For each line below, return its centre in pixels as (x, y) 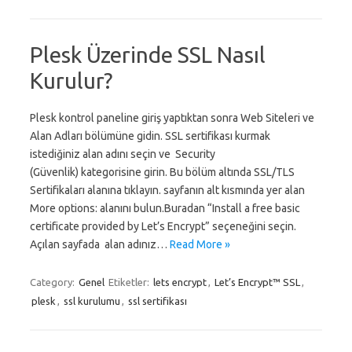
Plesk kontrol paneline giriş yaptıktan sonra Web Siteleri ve (172, 118)
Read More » (200, 244)
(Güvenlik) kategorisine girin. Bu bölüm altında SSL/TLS (162, 172)
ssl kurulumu (92, 301)
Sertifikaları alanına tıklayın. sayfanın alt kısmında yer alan (167, 190)
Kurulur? (71, 81)
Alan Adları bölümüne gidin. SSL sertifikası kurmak (150, 136)
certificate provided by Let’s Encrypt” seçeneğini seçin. (163, 226)
